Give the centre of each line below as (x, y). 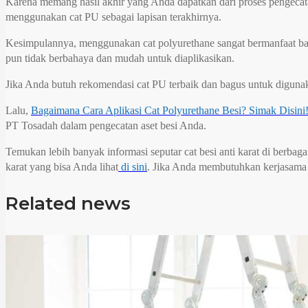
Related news (68, 203)
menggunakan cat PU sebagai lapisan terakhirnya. (113, 16)
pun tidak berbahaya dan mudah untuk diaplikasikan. (120, 58)
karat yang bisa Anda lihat (62, 166)
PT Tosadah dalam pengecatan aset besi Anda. (106, 125)
